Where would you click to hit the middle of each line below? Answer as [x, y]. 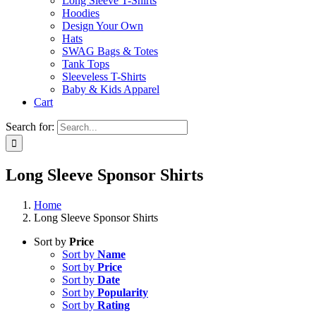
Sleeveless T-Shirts [104, 77]
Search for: [30, 127]
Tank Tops [86, 64]
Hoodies [81, 13]
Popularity [123, 292]
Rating [114, 305]
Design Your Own [103, 26]
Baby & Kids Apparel [111, 89]
